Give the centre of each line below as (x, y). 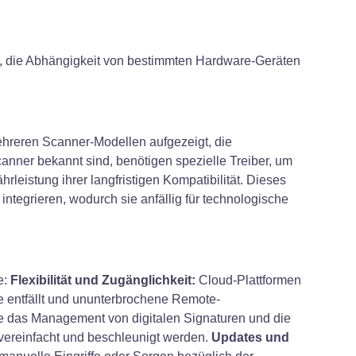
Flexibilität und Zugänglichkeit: (103, 280)
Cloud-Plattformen (248, 280)
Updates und (250, 337)
